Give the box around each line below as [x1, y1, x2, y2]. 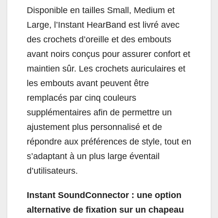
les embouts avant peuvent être [27, 78, 149, 89]
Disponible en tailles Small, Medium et [27, 5, 175, 16]
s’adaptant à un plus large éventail [27, 151, 160, 162]
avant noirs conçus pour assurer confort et [27, 49, 190, 59]
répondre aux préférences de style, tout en [27, 137, 191, 147]
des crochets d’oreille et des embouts [27, 35, 171, 45]
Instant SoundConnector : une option [27, 190, 182, 200]
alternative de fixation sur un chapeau [27, 205, 184, 215]
